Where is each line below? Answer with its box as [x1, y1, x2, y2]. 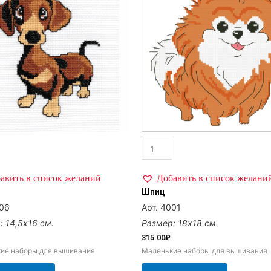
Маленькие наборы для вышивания [142, 246, 267, 256]
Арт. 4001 [142, 201, 181, 212]
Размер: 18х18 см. [142, 217, 218, 228]
